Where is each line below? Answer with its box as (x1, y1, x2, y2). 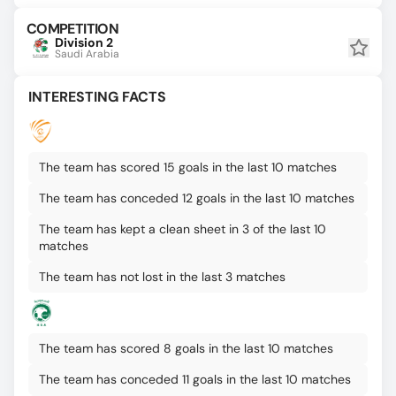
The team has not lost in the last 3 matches (39, 269, 286, 285)
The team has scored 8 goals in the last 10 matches (39, 340, 333, 356)
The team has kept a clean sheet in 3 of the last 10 (39, 221, 326, 237)
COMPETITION (27, 19, 118, 38)
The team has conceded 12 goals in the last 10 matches (39, 190, 354, 206)
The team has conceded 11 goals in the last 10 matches (39, 371, 351, 387)
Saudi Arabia (55, 47, 119, 61)
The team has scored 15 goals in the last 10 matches (39, 159, 337, 175)
